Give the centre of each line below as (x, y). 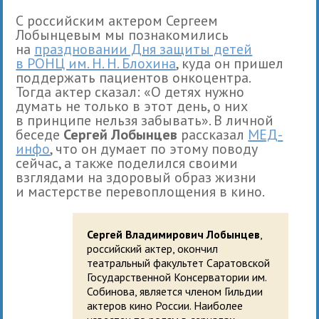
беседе (40, 134)
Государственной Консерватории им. (177, 277)
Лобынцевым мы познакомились (122, 35)
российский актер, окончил (153, 248)
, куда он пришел (230, 63)
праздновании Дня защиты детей (143, 49)
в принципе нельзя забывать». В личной (145, 120)
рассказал (213, 134)
